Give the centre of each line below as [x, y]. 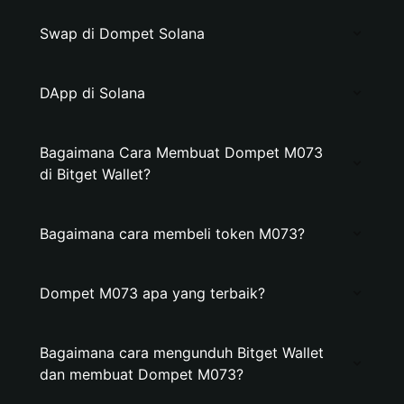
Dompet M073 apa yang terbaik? [152, 293]
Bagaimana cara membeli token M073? [172, 234]
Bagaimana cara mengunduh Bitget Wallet [182, 353]
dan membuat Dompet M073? [142, 374]
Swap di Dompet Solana [122, 33]
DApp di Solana [92, 93]
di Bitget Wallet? [95, 174]
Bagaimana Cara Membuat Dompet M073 [181, 152]
